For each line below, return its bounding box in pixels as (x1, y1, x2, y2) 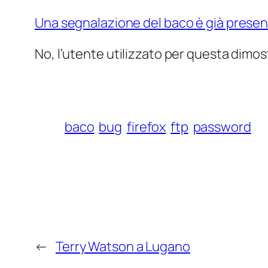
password (193, 118, 251, 136)
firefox (126, 118, 166, 136)
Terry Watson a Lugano (55, 237, 190, 256)
